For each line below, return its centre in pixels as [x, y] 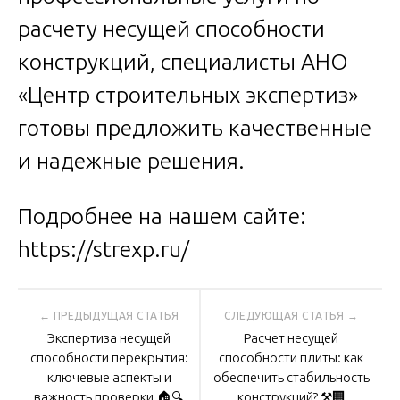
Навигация [102, 314]
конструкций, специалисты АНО [183, 61]
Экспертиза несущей [109, 337]
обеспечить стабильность [291, 377]
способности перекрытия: [109, 357]
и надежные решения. [131, 160]
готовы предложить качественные [195, 127]
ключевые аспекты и [109, 377]
